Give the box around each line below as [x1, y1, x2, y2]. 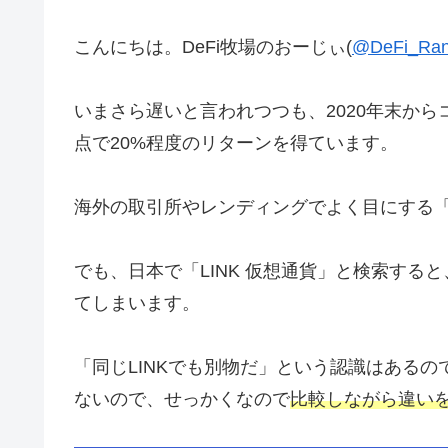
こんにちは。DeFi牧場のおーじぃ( [74, 36, 352, 57]
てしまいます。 [74, 292, 200, 313]
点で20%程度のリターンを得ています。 [74, 132, 398, 153]
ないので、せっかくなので [74, 388, 290, 409]
